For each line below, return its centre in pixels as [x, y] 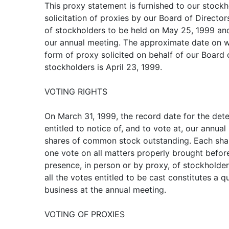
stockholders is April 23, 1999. [103, 67]
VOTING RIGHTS [76, 91]
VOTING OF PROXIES [85, 214]
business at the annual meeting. [105, 190]
